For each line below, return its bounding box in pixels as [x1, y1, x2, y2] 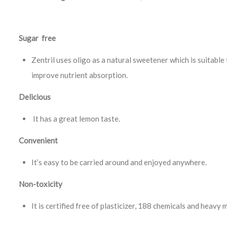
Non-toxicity [19, 179, 62, 188]
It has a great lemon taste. [31, 113, 120, 123]
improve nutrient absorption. [31, 70, 128, 80]
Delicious [19, 92, 51, 101]
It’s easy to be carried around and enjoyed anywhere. [31, 157, 207, 167]
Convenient [19, 135, 59, 145]
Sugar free [19, 33, 56, 43]
